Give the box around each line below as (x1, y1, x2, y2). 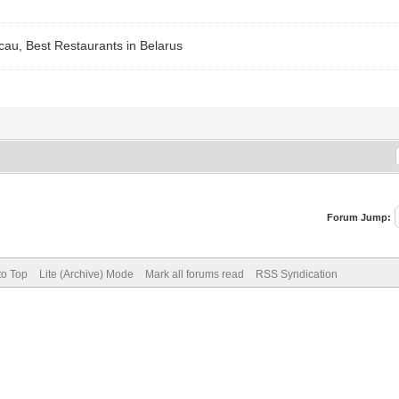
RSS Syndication (255, 267, 338, 281)
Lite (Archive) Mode (38, 267, 134, 281)
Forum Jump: (327, 211, 392, 223)
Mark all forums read (144, 267, 244, 281)
